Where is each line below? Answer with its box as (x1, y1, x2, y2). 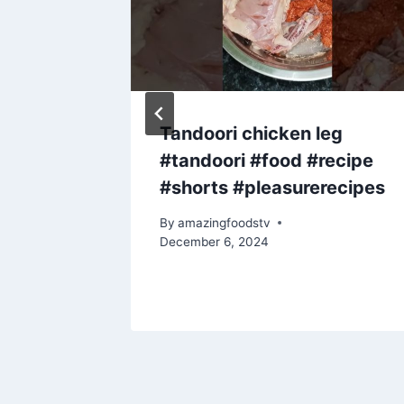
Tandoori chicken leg (160, 123, 343, 145)
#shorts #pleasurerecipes (160, 177, 385, 199)
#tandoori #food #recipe (160, 150, 373, 172)
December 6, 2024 (160, 234, 269, 249)
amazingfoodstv (178, 215, 271, 230)
